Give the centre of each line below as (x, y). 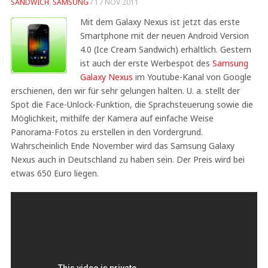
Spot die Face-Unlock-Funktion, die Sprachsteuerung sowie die (132, 104)
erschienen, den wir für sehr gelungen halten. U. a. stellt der (125, 91)
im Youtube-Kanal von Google (192, 77)
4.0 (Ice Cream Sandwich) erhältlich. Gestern (165, 49)
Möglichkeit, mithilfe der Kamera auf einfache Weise (112, 118)
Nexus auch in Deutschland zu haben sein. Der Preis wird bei (127, 159)
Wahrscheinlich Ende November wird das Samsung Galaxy (122, 146)
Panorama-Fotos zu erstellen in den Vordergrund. (106, 132)
